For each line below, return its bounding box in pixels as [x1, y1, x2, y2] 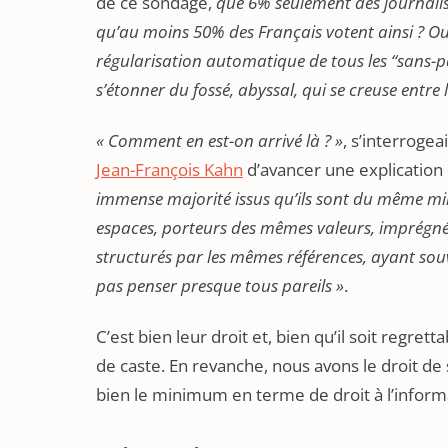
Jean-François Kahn [96, 158, 243, 181]
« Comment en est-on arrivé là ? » [96, 129, 343, 152]
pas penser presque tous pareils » [96, 274, 344, 297]
